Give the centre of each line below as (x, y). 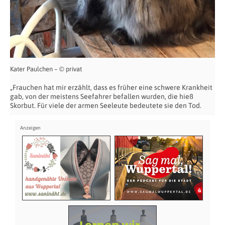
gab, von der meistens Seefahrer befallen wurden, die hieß (102, 97)
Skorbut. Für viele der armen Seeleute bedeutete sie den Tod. (106, 106)
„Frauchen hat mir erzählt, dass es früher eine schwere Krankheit (111, 88)
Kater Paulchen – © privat (46, 69)
